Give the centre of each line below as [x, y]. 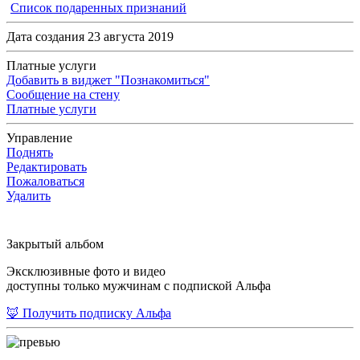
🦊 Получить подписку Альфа [89, 313]
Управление [39, 138]
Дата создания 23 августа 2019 [90, 37]
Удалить [29, 196]
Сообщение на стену [63, 95]
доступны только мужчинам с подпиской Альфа [139, 286]
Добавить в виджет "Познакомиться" [108, 80]
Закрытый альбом [55, 244]
